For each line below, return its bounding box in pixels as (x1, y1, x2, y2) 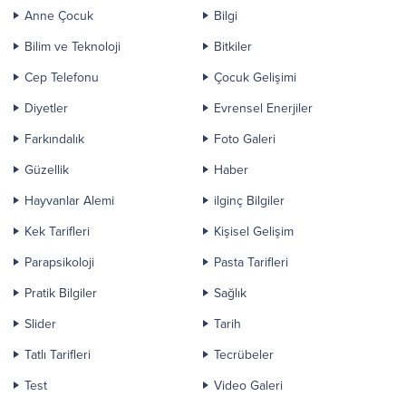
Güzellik (24, 161, 69, 178)
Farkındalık (24, 130, 84, 147)
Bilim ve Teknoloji (24, 38, 121, 54)
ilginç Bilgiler (214, 192, 285, 208)
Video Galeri (214, 377, 283, 393)
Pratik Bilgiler (24, 285, 97, 301)
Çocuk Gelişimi (214, 69, 296, 85)
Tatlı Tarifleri (24, 346, 91, 362)
